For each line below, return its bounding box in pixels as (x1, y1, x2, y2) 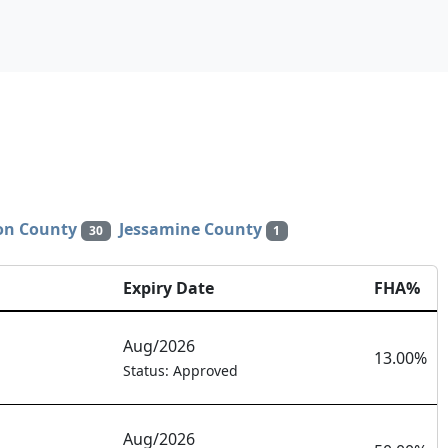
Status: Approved (123, 361, 238, 381)
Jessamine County (118, 218, 262, 240)
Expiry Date (123, 277, 214, 300)
